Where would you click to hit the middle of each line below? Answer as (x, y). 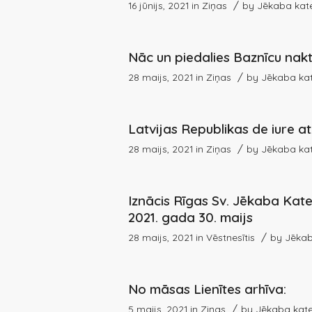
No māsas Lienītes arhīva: (208, 289)
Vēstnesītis (231, 237)
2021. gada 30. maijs (191, 217)
